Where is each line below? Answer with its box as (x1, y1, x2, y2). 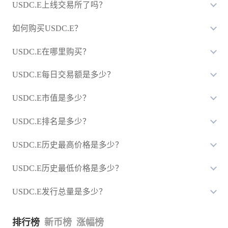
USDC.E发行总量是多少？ (12, 187, 107, 196)
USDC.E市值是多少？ (12, 94, 91, 103)
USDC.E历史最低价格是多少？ (12, 163, 123, 173)
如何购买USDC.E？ (12, 23, 82, 33)
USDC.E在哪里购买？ (12, 47, 91, 56)
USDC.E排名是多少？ (12, 117, 91, 126)
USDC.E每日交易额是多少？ (12, 70, 115, 79)
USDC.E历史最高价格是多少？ (12, 140, 123, 150)
